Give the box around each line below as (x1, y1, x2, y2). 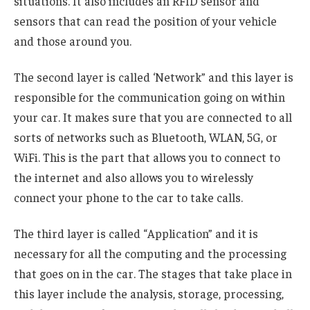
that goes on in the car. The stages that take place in (14, 265, 292, 281)
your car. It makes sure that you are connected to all (14, 109, 292, 125)
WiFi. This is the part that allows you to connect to (14, 149, 280, 165)
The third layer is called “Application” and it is (14, 225, 258, 241)
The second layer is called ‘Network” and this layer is (14, 69, 293, 85)
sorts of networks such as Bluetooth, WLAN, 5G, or (14, 129, 277, 145)
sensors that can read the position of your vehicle (14, 13, 277, 29)
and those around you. (14, 33, 134, 49)
